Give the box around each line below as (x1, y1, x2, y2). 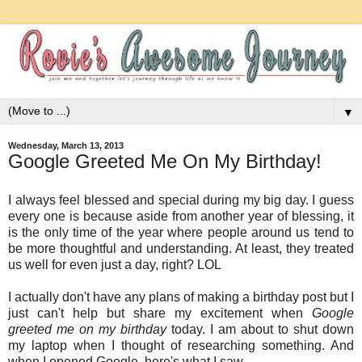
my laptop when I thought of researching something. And (8, 338, 354, 352)
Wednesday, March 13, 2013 (8, 140, 124, 150)
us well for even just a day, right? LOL (8, 257, 221, 271)
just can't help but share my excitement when (8, 305, 312, 320)
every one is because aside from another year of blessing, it (8, 208, 354, 223)
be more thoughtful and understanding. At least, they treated (8, 241, 354, 255)
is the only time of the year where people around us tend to (8, 225, 354, 239)
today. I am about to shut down (166, 322, 354, 336)
